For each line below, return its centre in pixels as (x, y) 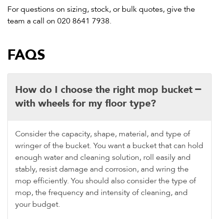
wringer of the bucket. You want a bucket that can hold (109, 146)
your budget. (38, 205)
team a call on (32, 21)
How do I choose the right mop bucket (104, 88)
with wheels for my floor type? (86, 102)
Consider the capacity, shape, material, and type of (103, 134)
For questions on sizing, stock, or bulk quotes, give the (101, 10)
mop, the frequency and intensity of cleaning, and (101, 193)
